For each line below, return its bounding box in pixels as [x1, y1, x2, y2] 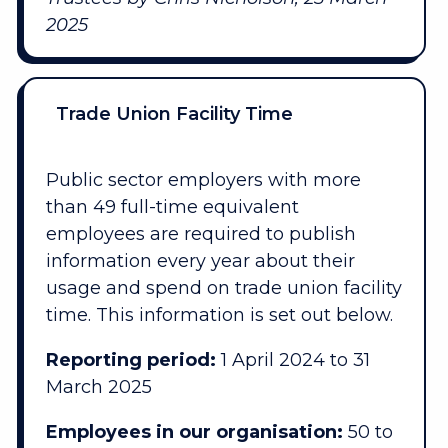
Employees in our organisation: [45, 421, 343, 444]
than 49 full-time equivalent [45, 196, 299, 219]
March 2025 [45, 376, 152, 399]
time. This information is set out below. [45, 304, 393, 327]
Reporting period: [45, 349, 216, 372]
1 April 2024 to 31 [215, 349, 370, 372]
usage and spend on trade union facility [45, 277, 402, 300]
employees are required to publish [45, 223, 356, 246]
